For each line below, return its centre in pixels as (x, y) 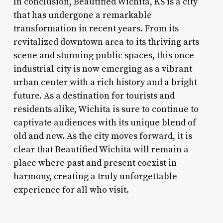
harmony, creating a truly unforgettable (95, 176)
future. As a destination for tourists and (94, 96)
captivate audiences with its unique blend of (105, 122)
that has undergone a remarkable (82, 15)
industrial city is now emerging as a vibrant (103, 69)
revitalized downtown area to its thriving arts (106, 42)
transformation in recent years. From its (96, 28)
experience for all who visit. (71, 190)
